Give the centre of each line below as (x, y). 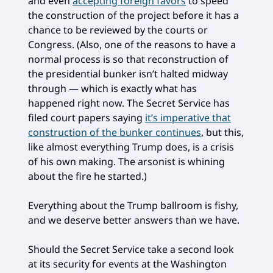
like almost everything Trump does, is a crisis (131, 147)
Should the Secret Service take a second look (131, 249)
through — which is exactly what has (112, 88)
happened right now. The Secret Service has (129, 103)
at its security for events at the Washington (127, 264)
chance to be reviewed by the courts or (118, 30)
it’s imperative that (188, 117)
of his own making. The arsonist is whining (126, 161)
